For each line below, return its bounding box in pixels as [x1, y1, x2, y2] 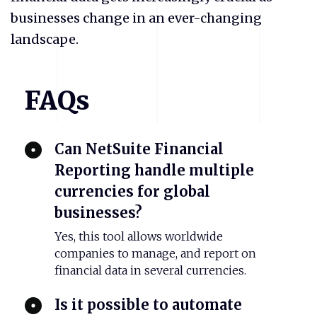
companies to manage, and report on [54, 246, 256, 261]
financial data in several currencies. [54, 263, 246, 278]
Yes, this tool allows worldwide [54, 229, 223, 244]
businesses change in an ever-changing [11, 10, 262, 27]
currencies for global [54, 182, 211, 200]
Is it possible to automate [54, 296, 243, 314]
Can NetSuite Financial [54, 139, 224, 158]
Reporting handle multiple [54, 161, 255, 179]
